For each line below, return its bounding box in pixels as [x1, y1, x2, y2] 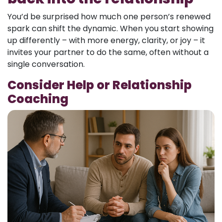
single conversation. [7, 58, 85, 70]
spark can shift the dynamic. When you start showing [7, 22, 214, 34]
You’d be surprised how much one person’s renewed [7, 10, 211, 22]
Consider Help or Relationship [7, 76, 192, 93]
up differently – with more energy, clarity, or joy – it [7, 34, 205, 46]
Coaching [7, 90, 68, 107]
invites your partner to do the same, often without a [7, 46, 209, 58]
